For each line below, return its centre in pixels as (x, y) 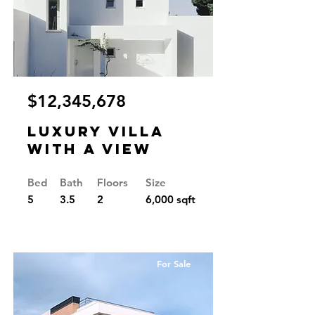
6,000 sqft (171, 199)
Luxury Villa (96, 131)
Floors (112, 182)
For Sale (174, 264)
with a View (90, 149)
